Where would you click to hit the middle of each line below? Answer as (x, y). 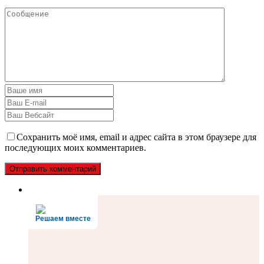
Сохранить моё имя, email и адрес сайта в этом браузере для (136, 137)
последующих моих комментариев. (75, 148)
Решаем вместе (63, 219)
